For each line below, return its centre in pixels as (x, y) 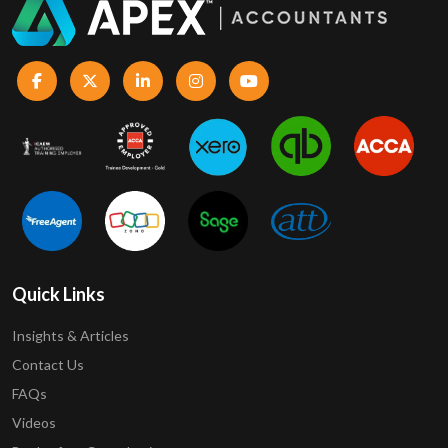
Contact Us (48, 365)
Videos (34, 423)
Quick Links (58, 294)
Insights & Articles (70, 336)
